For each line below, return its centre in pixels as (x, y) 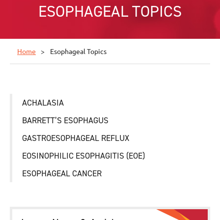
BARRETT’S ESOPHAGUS (65, 121)
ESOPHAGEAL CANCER (62, 174)
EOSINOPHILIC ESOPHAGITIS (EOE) (83, 156)
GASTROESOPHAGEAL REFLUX (76, 138)
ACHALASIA (43, 103)
